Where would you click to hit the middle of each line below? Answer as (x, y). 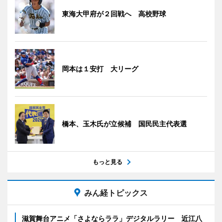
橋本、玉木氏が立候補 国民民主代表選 (124, 123)
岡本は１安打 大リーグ (100, 68)
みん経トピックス (116, 193)
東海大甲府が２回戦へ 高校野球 (114, 13)
